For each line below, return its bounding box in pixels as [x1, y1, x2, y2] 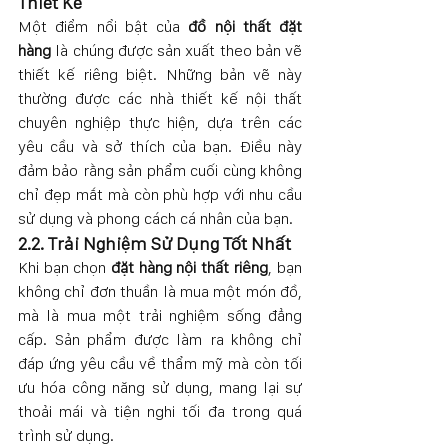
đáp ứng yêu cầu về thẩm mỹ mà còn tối [18, 353, 302, 373]
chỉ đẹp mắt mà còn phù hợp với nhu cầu [18, 184, 302, 204]
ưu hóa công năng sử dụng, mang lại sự [18, 377, 302, 397]
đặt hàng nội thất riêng [110, 257, 269, 277]
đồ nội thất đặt [188, 16, 302, 36]
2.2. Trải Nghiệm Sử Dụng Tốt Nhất [18, 232, 291, 254]
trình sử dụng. [18, 425, 114, 445]
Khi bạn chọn [18, 257, 111, 277]
